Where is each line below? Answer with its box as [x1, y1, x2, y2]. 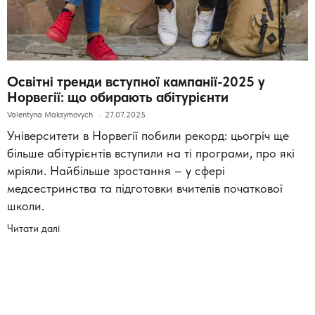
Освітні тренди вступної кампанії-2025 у [7, 73, 265, 90]
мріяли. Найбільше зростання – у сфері [7, 163, 225, 178]
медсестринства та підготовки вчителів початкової [7, 181, 283, 195]
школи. [7, 198, 44, 213]
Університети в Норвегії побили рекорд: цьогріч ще [7, 128, 289, 143]
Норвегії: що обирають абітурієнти [7, 89, 229, 105]
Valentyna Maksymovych [7, 110, 95, 120]
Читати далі [7, 221, 60, 235]
